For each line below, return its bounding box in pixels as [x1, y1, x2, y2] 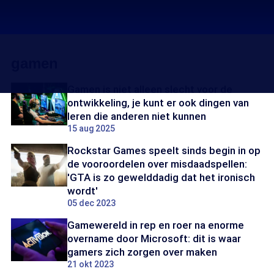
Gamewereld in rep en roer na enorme [67, 219, 244, 231]
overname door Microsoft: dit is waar [67, 232, 241, 245]
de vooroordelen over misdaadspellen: [67, 158, 247, 170]
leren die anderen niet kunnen [67, 110, 206, 122]
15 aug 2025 [67, 124, 115, 133]
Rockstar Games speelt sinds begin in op [67, 144, 261, 157]
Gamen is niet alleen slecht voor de [67, 83, 232, 95]
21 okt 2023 [67, 259, 114, 269]
